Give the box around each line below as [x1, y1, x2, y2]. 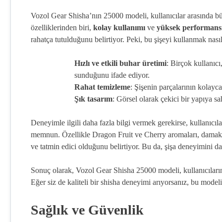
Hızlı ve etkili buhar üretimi [74, 59, 166, 67]
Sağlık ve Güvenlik [31, 202, 144, 218]
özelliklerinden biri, [31, 23, 93, 32]
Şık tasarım [74, 95, 112, 103]
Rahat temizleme [74, 83, 130, 91]
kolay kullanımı [93, 23, 145, 32]
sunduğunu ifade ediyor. [74, 71, 150, 79]
